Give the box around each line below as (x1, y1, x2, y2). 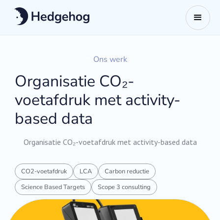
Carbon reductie (105, 166, 150, 176)
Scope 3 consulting (98, 182, 151, 192)
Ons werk (93, 54, 127, 65)
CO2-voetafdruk (21, 166, 67, 176)
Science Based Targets (21, 182, 85, 192)
